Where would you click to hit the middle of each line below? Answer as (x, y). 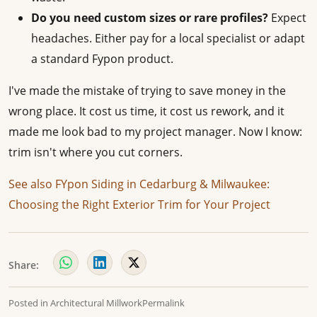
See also (30, 184)
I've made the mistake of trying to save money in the (147, 91)
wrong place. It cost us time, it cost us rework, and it (146, 111)
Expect (287, 18)
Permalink (163, 303)
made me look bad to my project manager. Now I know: (155, 132)
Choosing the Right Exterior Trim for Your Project (139, 205)
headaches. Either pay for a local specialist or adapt (168, 39)
